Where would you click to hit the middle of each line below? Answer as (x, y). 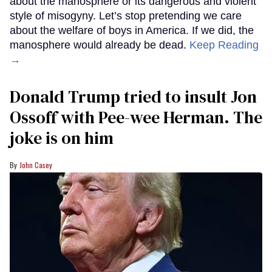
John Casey (36, 165)
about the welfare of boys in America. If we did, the (132, 30)
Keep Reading (224, 45)
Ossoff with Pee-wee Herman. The (136, 117)
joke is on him (62, 138)
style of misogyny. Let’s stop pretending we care (126, 15)
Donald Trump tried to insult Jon (133, 96)
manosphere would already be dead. (100, 45)
